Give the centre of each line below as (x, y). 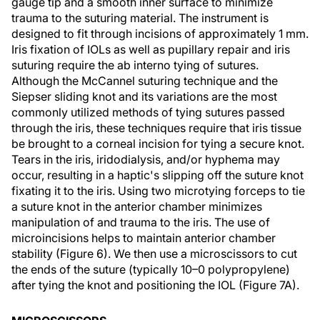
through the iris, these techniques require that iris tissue (156, 128)
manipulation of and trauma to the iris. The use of (141, 222)
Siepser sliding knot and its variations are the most (144, 96)
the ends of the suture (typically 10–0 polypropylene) (151, 269)
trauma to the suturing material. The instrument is (140, 18)
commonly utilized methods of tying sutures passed (148, 112)
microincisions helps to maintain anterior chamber (144, 238)
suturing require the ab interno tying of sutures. (135, 65)
